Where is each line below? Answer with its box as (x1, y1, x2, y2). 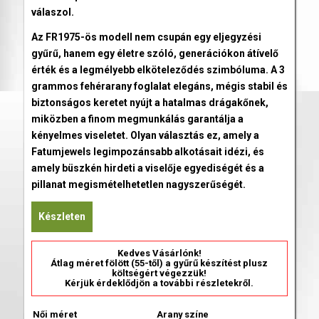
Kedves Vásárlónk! (117, 247, 202, 258)
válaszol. (31, 6, 74, 18)
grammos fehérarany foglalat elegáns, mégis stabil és (31, 80, 288, 92)
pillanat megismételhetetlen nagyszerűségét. (31, 178, 246, 190)
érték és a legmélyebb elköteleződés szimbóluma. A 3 (31, 63, 285, 75)
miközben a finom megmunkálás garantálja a (31, 113, 244, 125)
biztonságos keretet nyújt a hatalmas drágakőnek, (31, 96, 268, 108)
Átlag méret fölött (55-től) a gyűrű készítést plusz (51, 257, 268, 268)
